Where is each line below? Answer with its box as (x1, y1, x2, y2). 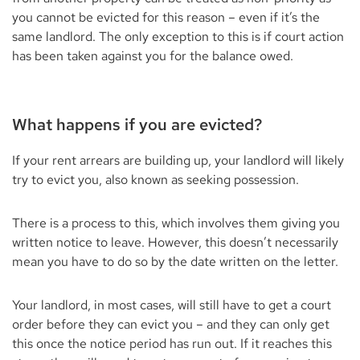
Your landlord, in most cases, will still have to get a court (12, 297, 331, 313)
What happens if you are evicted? (12, 114, 262, 135)
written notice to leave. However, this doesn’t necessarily (12, 234, 338, 251)
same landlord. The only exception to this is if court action (12, 28, 344, 45)
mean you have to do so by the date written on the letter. (12, 253, 338, 270)
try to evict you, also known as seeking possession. (12, 171, 299, 188)
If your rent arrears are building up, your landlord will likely (12, 152, 344, 169)
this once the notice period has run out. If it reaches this (12, 335, 332, 352)
